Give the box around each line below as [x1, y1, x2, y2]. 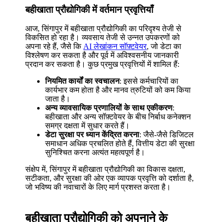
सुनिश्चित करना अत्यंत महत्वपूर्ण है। [45, 148, 146, 157]
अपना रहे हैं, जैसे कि [25, 42, 84, 51]
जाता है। [45, 95, 71, 104]
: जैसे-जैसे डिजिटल [139, 130, 194, 139]
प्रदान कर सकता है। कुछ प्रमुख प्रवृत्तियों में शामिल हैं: [25, 60, 180, 69]
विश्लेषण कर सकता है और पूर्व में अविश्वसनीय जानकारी [25, 51, 179, 60]
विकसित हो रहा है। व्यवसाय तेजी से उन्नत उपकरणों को [25, 33, 180, 42]
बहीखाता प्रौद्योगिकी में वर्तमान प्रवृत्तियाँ [25, 4, 154, 15]
